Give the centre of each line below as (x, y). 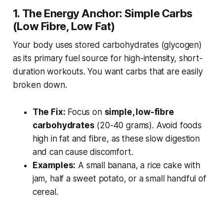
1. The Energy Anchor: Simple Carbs (102, 14)
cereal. (45, 192)
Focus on (85, 112)
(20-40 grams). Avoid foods (148, 126)
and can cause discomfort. (83, 152)
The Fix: (49, 112)
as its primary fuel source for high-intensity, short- (108, 58)
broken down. (40, 85)
